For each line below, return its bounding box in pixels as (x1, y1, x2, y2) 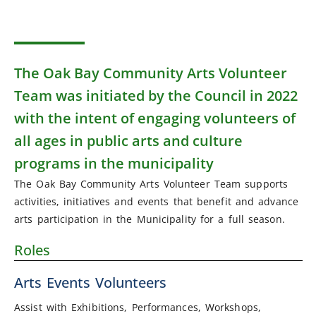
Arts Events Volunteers (14, 272, 166, 292)
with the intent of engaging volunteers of (14, 108, 296, 128)
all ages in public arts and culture (14, 130, 243, 150)
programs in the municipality (14, 153, 214, 173)
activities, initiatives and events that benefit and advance (14, 194, 298, 208)
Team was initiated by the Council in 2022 (14, 85, 298, 105)
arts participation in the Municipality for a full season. (14, 212, 285, 226)
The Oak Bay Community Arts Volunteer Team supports (14, 176, 288, 190)
